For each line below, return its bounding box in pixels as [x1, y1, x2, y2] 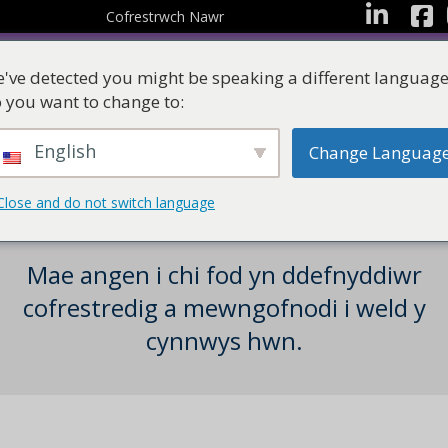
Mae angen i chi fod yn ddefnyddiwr [26, 258, 422, 292]
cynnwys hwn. [145, 324, 303, 358]
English [29, 139, 96, 163]
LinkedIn [358, 5, 412, 24]
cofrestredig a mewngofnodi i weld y [22, 291, 426, 325]
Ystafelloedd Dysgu [266, 162, 410, 185]
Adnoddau [147, 162, 223, 185]
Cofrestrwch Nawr [106, 7, 224, 26]
